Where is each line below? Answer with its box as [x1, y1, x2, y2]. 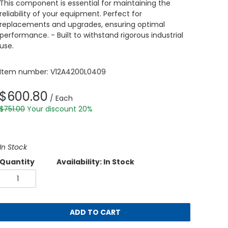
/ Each [48, 93, 73, 103]
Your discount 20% [27, 104, 93, 114]
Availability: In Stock [56, 157, 135, 167]
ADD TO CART [69, 207, 121, 217]
